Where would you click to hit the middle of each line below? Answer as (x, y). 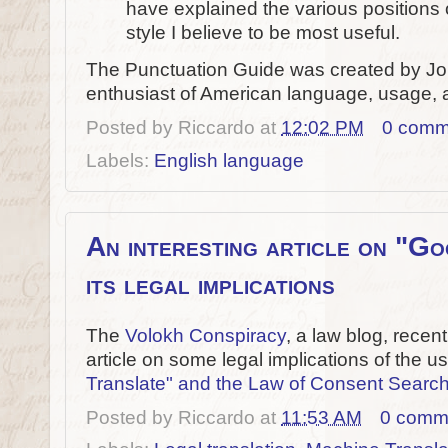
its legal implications (210, 284)
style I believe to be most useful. (265, 32)
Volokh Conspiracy (205, 335)
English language (229, 160)
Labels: (120, 160)
